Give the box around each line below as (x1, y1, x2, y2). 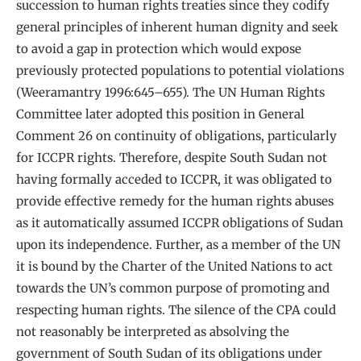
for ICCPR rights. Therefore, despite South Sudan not (16, 149, 327, 165)
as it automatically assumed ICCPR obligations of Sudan (16, 214, 343, 230)
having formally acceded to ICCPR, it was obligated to (16, 171, 332, 187)
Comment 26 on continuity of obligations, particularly (16, 127, 337, 143)
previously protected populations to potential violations (16, 62, 344, 78)
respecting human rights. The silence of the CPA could (16, 301, 336, 317)
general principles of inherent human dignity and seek (16, 19, 338, 35)
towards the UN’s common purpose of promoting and (16, 280, 330, 296)
